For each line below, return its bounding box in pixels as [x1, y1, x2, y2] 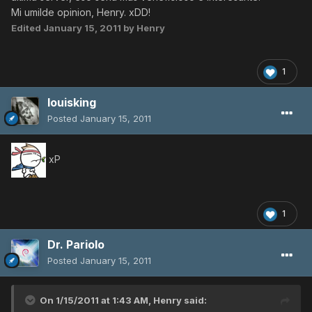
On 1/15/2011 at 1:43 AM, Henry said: [40, 295, 207, 306]
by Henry [121, 22, 165, 34]
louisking [47, 95, 96, 110]
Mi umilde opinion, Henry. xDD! [11, 6, 150, 19]
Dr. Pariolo [47, 237, 104, 252]
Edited [11, 22, 43, 34]
